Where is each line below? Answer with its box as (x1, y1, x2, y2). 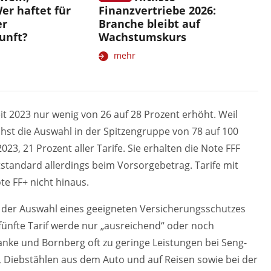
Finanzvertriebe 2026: (98, 2, 216, 18)
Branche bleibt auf (98, 16, 200, 31)
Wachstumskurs (98, 29, 186, 44)
